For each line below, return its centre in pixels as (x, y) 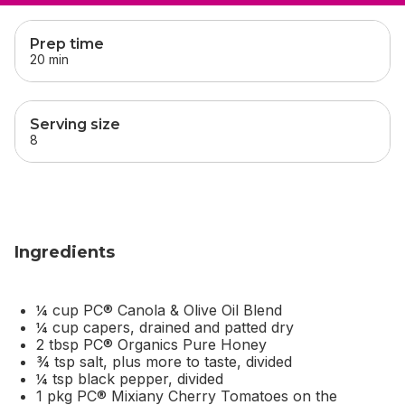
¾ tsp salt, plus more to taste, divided (164, 361)
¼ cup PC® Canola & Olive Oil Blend (159, 310)
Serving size (75, 124)
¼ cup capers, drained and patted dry (165, 327)
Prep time (67, 44)
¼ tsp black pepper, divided (130, 378)
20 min (49, 59)
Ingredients (65, 252)
